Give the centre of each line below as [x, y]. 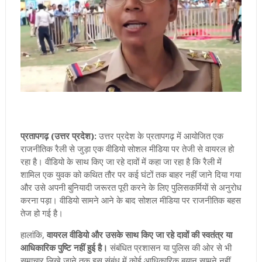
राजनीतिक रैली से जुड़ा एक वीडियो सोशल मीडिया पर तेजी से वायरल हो [127, 149]
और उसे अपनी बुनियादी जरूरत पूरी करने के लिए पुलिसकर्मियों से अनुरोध [131, 187]
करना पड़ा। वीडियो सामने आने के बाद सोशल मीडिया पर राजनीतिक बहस [130, 200]
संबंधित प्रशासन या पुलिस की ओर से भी [169, 248]
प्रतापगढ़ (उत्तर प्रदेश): [58, 136]
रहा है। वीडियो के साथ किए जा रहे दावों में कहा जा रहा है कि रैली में [121, 162]
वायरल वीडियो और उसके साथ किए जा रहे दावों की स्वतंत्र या [139, 235]
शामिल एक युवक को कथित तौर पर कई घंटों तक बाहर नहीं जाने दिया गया [130, 175]
